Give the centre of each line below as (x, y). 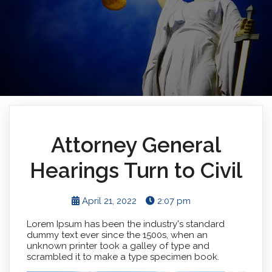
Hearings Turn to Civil (136, 170)
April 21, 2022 (110, 201)
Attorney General (136, 144)
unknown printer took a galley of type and (118, 246)
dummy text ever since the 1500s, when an (117, 235)
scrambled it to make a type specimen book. (123, 257)
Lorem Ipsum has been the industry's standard (125, 224)
